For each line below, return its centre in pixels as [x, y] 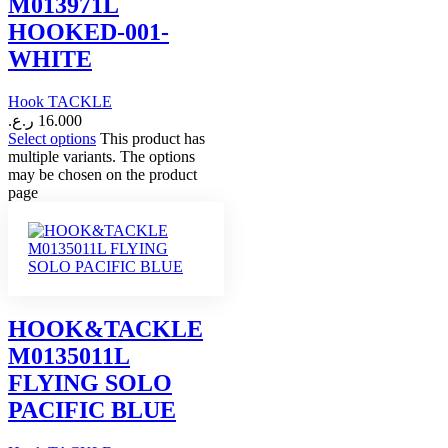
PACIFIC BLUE [92, 409]
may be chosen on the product [102, 175]
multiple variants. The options [101, 157]
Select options [52, 139]
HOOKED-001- [88, 32]
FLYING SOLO [90, 382]
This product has [152, 139]
